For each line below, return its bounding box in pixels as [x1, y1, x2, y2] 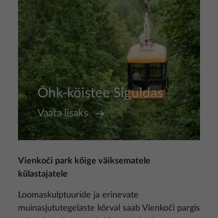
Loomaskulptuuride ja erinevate [18, 191, 139, 200]
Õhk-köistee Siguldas [37, 86, 163, 100]
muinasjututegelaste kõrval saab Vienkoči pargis [18, 204, 200, 213]
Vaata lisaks [37, 108, 88, 118]
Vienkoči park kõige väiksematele [18, 157, 150, 165]
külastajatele [18, 170, 68, 179]
